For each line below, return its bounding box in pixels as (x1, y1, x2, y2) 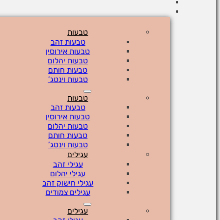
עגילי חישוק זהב (42, 178, 94, 188)
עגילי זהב (53, 160, 83, 169)
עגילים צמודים (45, 188, 90, 197)
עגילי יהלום (50, 169, 86, 179)
